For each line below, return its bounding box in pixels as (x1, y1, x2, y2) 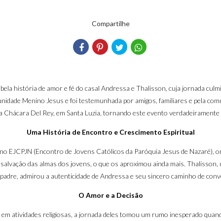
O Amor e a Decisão (78, 191, 143, 199)
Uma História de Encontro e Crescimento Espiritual (26, 128, 195, 136)
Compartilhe (91, 19, 130, 28)
